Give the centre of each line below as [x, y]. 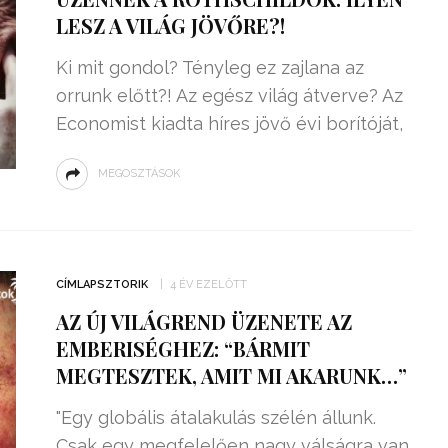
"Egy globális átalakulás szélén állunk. [215, 417]
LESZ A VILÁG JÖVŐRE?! [170, 25]
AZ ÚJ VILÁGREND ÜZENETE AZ [203, 321]
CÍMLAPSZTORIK [101, 284]
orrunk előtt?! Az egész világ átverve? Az [229, 95]
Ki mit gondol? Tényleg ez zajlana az [209, 67]
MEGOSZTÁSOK [138, 173]
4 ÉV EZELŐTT [208, 284]
